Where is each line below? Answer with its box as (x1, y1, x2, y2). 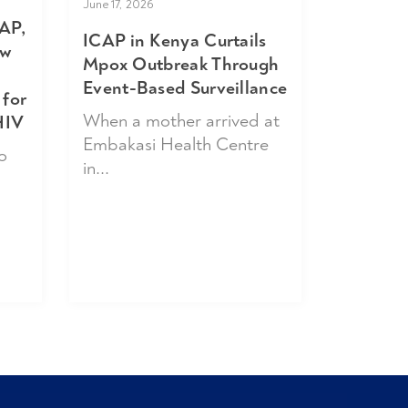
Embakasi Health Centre (83, 132, 269, 156)
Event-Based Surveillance (83, 76, 288, 99)
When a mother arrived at (83, 108, 280, 132)
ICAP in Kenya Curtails (83, 28, 267, 52)
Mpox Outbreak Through (83, 52, 280, 76)
